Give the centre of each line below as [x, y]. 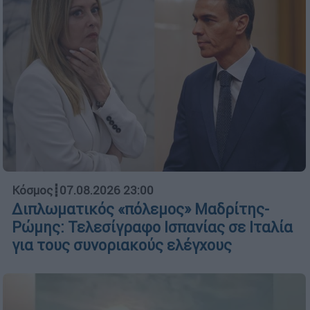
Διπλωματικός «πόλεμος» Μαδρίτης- [140, 210]
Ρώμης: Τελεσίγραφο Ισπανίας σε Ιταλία [152, 228]
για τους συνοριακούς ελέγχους [122, 246]
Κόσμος [32, 191]
